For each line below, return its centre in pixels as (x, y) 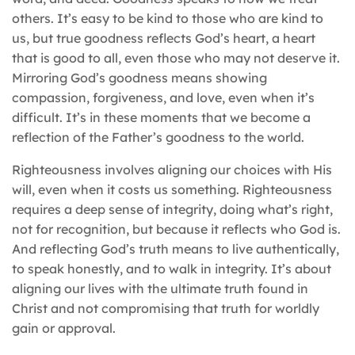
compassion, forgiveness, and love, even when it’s (163, 97)
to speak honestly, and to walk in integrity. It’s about (172, 268)
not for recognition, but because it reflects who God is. (176, 229)
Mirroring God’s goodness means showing (139, 77)
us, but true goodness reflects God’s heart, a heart (164, 38)
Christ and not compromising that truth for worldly (166, 308)
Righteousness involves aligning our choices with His (172, 169)
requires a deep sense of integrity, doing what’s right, (172, 209)
